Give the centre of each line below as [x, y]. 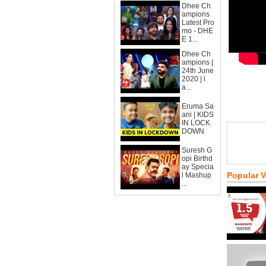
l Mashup [197, 175]
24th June [198, 71]
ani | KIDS [198, 115]
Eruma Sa [198, 106]
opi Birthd [197, 159]
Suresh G [197, 150]
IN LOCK [196, 123]
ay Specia [198, 167]
